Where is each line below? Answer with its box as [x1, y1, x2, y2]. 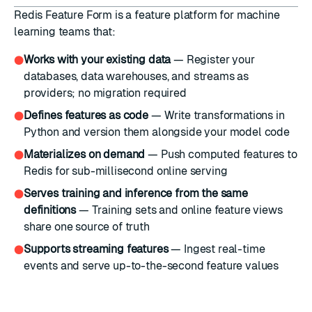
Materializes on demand [23, 148, 146, 161]
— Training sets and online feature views [76, 203, 283, 217]
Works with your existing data [23, 53, 171, 66]
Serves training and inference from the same [23, 187, 248, 200]
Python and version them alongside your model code [23, 125, 290, 139]
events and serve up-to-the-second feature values [23, 259, 279, 272]
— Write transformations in [148, 109, 285, 122]
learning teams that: [14, 25, 116, 38]
